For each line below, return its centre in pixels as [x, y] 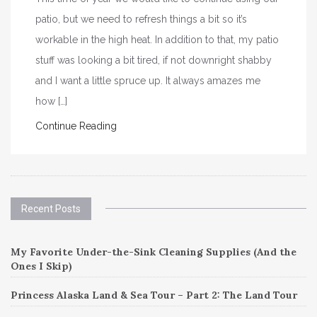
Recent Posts [51, 208]
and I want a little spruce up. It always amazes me [148, 80]
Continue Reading [76, 126]
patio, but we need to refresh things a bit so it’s [141, 19]
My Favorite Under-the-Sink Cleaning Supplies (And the [154, 252]
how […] [51, 101]
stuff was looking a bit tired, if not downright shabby [154, 60]
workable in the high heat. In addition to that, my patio [157, 39]
